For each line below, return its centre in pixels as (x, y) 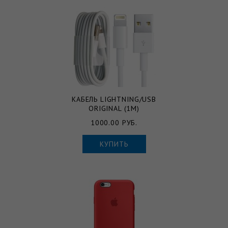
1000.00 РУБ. (114, 122)
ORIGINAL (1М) (114, 108)
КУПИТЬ (114, 144)
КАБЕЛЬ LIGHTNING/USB (114, 99)
